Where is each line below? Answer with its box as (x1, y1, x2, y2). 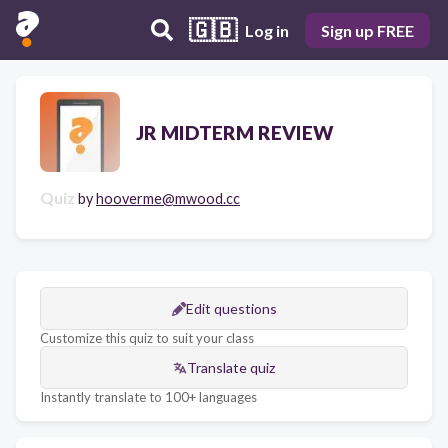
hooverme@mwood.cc (96, 190, 240, 207)
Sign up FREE (321, 20, 414, 40)
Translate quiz (187, 359, 275, 376)
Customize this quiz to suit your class (40, 330, 254, 346)
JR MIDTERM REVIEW (136, 120, 334, 144)
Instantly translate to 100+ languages (40, 389, 257, 405)
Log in (245, 20, 289, 40)
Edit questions (185, 300, 277, 317)
